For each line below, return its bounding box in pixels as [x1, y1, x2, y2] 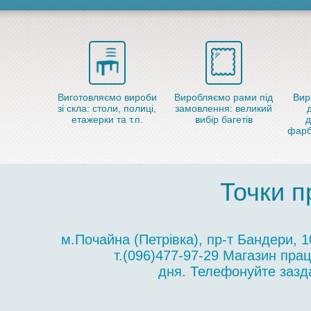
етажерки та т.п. [71, 114, 143, 125]
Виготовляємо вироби [57, 92, 157, 103]
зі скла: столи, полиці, [58, 103, 157, 114]
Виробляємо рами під [174, 92, 274, 103]
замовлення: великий [175, 103, 273, 114]
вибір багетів [194, 114, 253, 125]
